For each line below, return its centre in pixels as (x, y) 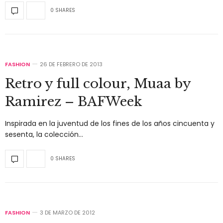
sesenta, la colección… (44, 134)
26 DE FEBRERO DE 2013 (71, 64)
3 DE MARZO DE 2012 (67, 212)
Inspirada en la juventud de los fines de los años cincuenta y (110, 123)
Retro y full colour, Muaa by (98, 83)
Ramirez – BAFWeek (73, 101)
